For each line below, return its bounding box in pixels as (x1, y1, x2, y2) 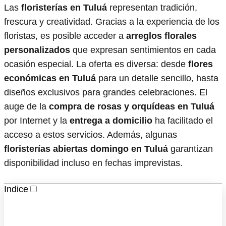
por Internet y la (4, 115, 70, 126)
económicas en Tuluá (4, 73, 96, 83)
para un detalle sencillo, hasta (96, 73, 218, 83)
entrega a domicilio (70, 115, 152, 126)
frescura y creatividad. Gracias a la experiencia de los (4, 16, 219, 27)
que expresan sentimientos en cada (70, 44, 216, 55)
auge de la (4, 101, 49, 111)
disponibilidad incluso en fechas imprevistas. (4, 157, 183, 168)
